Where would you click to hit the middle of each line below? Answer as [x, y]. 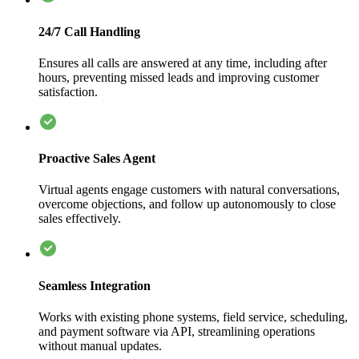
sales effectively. [80, 219]
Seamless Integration [95, 285]
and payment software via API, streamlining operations [177, 331]
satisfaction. [68, 91]
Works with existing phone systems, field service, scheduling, [193, 317]
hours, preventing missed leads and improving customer [179, 77]
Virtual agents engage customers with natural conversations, [189, 190]
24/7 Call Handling [89, 31]
